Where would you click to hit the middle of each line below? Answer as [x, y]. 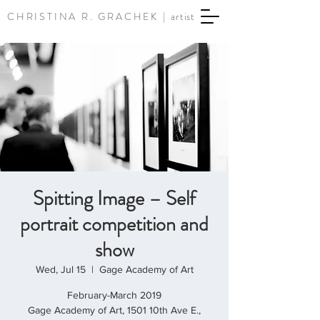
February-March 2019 [114, 295]
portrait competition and [114, 224]
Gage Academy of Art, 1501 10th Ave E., [114, 310]
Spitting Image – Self [114, 199]
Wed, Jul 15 [60, 269]
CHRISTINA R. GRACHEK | [89, 16]
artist [183, 16]
